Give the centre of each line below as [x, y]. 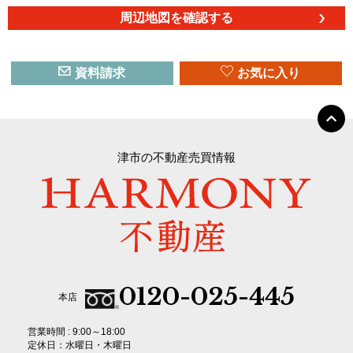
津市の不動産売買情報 [176, 157]
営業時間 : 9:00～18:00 [76, 332]
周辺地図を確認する [176, 18]
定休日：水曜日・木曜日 [80, 346]
